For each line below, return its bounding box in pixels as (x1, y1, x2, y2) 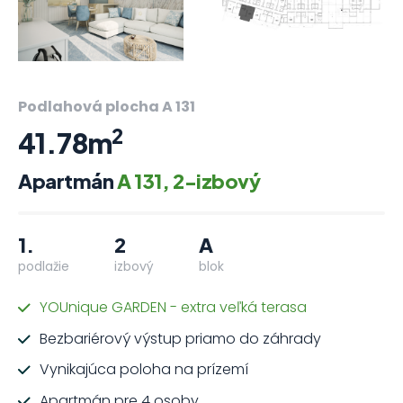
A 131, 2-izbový (117, 167, 261, 193)
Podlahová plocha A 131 (18, 95, 195, 117)
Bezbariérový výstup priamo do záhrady (40, 327, 321, 349)
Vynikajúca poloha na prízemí (40, 359, 248, 381)
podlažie (18, 256, 69, 275)
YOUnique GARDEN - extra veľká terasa (40, 296, 307, 318)
